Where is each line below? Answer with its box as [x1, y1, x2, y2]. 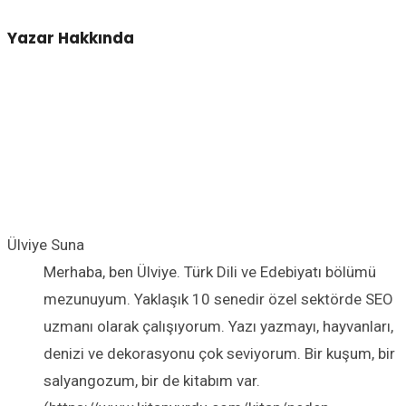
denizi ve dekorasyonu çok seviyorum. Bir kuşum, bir [43, 344, 395, 363]
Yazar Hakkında [7, 26, 134, 49]
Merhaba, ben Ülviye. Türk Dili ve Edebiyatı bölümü [43, 263, 376, 282]
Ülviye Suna [7, 236, 84, 255]
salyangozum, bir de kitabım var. [43, 372, 260, 391]
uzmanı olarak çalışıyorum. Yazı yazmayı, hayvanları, [43, 317, 393, 336]
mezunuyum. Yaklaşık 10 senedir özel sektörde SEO [43, 290, 393, 309]
